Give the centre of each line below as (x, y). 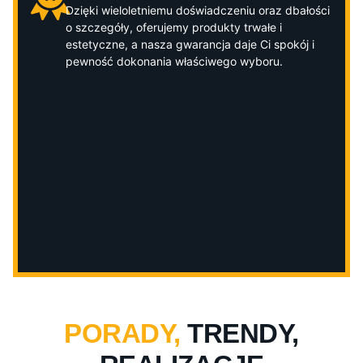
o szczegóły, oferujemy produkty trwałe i (173, 28)
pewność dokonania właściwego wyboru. (174, 62)
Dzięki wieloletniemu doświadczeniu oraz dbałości (197, 11)
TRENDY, (243, 334)
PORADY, (126, 334)
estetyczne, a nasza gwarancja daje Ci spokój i (190, 45)
